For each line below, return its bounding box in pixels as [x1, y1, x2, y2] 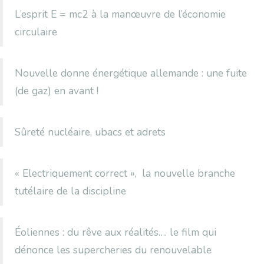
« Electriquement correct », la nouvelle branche [15, 166, 235, 181]
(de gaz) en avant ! [15, 84, 98, 98]
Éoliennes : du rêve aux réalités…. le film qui [15, 225, 216, 240]
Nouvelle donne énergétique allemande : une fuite [15, 66, 247, 81]
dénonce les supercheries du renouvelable [15, 243, 212, 258]
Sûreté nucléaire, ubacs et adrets [15, 125, 166, 140]
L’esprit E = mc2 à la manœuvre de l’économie [15, 7, 226, 22]
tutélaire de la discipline [15, 184, 126, 199]
